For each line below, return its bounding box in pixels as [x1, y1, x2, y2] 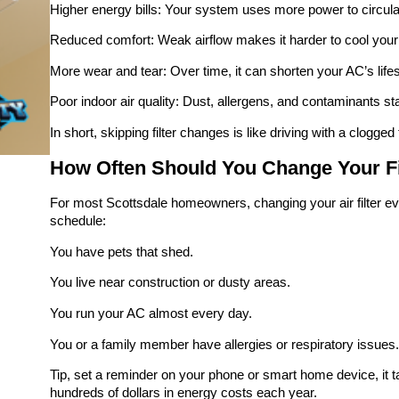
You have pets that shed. [50, 244, 193, 259]
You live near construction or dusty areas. [50, 275, 290, 290]
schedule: [50, 214, 106, 229]
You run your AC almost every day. [50, 306, 252, 322]
